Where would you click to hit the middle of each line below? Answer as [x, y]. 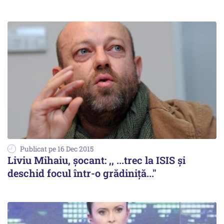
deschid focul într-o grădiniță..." [82, 173]
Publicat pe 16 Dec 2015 [57, 148]
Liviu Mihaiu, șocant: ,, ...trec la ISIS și [96, 160]
